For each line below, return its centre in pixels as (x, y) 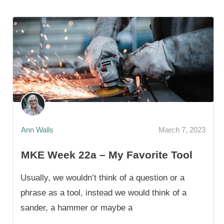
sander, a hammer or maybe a (76, 207)
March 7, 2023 (182, 130)
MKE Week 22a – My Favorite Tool (107, 154)
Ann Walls (37, 130)
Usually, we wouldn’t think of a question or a (102, 177)
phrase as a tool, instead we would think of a (103, 192)
